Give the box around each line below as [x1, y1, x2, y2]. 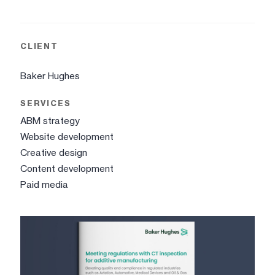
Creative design [20, 147, 87, 159]
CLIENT [20, 42, 58, 52]
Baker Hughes [20, 70, 80, 82]
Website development [20, 131, 114, 143]
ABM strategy [20, 115, 80, 127]
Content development [20, 163, 114, 175]
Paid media [20, 179, 68, 191]
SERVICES [20, 99, 71, 109]
